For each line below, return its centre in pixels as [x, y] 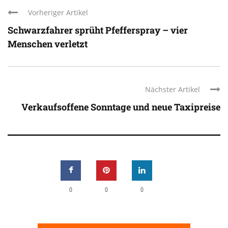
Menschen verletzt [48, 44]
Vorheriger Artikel [58, 13]
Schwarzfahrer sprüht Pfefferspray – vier [98, 30]
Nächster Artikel [173, 90]
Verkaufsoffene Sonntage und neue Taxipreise [121, 107]
